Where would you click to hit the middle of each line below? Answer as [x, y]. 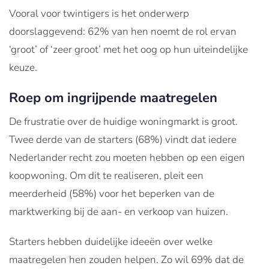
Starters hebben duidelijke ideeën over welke [111, 241]
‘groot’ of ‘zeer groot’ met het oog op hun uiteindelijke [128, 49]
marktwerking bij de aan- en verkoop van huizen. [119, 211]
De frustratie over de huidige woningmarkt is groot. [123, 121]
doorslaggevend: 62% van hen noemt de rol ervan [123, 31]
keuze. [23, 67]
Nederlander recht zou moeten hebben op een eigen [127, 157]
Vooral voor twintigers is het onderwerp [99, 13]
